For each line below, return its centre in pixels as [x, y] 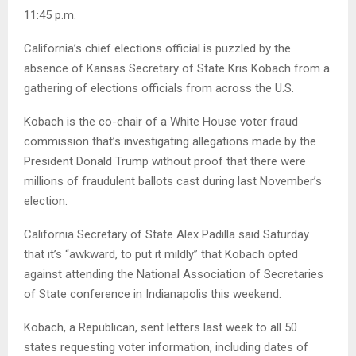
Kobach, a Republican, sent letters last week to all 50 [161, 328]
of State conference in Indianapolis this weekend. [153, 294]
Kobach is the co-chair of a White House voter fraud [161, 122]
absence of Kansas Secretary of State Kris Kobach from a [177, 69]
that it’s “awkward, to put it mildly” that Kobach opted [161, 255]
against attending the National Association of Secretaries [174, 275]
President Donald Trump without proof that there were [165, 162]
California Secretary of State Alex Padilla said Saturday [166, 235]
